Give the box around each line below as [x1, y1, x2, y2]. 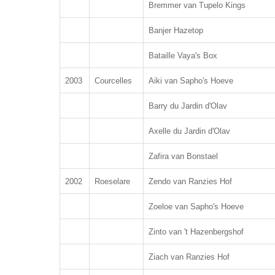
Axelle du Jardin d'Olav [149, 126, 230, 136]
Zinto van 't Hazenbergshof [149, 227, 244, 236]
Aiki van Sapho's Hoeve [149, 76, 233, 85]
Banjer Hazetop [149, 26, 203, 35]
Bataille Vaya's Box [149, 51, 217, 60]
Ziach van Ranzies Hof [149, 252, 230, 261]
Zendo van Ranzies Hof [149, 177, 232, 186]
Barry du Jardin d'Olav [149, 101, 227, 110]
